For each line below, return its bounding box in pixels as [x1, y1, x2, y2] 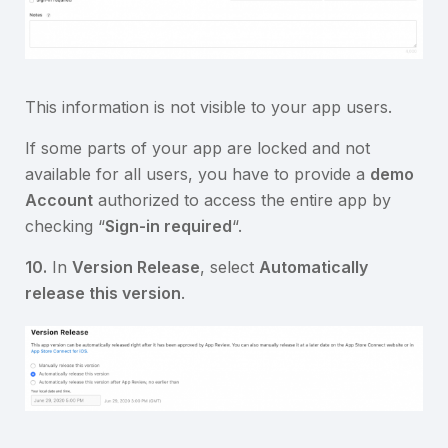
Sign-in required [105, 215, 232, 236]
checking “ [25, 215, 105, 236]
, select [200, 256, 259, 277]
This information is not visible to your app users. [25, 96, 392, 117]
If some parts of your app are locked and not [25, 137, 370, 158]
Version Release [72, 256, 200, 277]
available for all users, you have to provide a [25, 163, 370, 184]
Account [25, 189, 93, 210]
